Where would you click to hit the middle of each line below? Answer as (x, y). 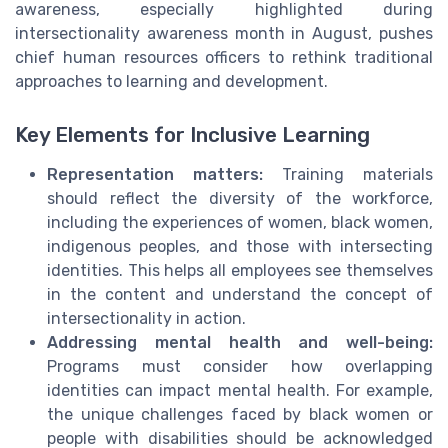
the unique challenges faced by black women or (240, 414)
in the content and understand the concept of (240, 294)
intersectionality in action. (146, 318)
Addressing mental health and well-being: (240, 342)
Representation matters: (155, 174)
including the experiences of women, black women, (240, 222)
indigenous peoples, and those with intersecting (240, 246)
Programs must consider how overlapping (240, 366)
